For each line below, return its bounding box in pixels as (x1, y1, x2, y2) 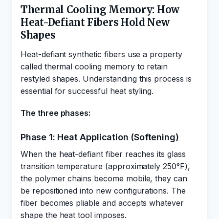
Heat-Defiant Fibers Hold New (21, 16, 170, 28)
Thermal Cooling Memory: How (21, 3, 179, 16)
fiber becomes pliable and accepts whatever (21, 198, 184, 208)
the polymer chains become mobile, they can (21, 174, 187, 183)
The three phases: (21, 108, 91, 118)
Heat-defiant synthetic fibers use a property (21, 49, 182, 59)
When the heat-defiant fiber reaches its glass (21, 149, 186, 159)
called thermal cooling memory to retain (21, 62, 168, 71)
